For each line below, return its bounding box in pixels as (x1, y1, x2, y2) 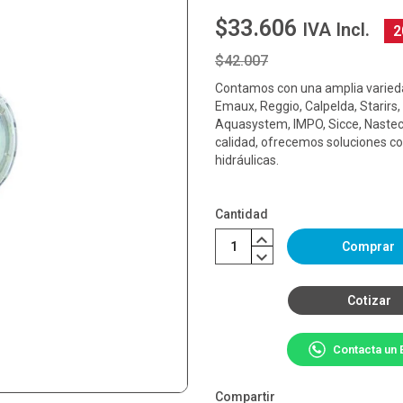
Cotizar (347, 292, 391, 308)
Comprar (342, 238, 395, 254)
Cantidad (215, 206, 268, 221)
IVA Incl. (302, 18, 370, 40)
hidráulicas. (215, 152, 279, 167)
